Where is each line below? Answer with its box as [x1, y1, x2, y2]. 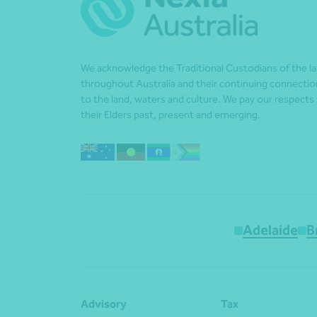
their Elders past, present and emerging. [81, 108, 260, 122]
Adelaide [242, 221, 298, 239]
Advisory [81, 297, 127, 311]
